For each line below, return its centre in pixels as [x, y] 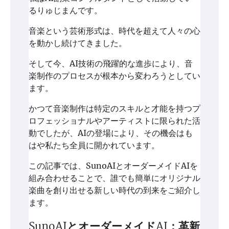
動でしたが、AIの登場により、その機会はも [111, 133]
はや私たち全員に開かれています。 [94, 145]
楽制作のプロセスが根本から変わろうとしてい [114, 76]
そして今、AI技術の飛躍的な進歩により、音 [111, 64]
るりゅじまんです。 [65, 10]
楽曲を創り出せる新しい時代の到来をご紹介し [114, 190]
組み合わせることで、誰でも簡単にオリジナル [114, 178]
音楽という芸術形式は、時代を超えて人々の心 [114, 31]
